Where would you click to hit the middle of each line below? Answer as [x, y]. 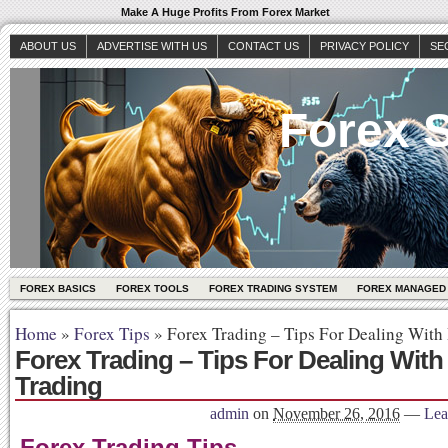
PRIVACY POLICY [364, 46]
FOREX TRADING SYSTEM [273, 288]
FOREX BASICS [58, 288]
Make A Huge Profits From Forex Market [225, 12]
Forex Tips [112, 333]
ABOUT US [48, 46]
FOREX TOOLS [152, 288]
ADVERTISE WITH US [152, 46]
